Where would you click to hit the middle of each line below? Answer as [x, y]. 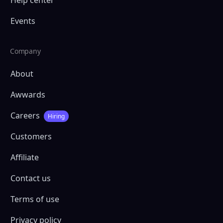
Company [25, 51]
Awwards [28, 94]
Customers [31, 137]
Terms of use [35, 199]
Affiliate [25, 158]
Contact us [31, 178]
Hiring [56, 116]
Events [23, 21]
